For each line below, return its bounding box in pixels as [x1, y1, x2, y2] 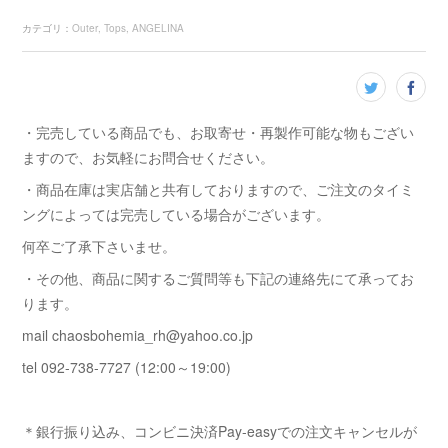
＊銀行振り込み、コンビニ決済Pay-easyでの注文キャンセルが [22, 421, 418, 441]
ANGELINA [132, 21, 185, 35]
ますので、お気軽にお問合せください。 [22, 147, 275, 167]
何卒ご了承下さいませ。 [22, 236, 177, 256]
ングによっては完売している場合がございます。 [22, 204, 331, 224]
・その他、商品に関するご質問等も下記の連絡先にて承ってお [22, 268, 415, 288]
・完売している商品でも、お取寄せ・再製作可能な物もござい [22, 122, 415, 142]
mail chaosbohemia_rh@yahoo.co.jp [22, 325, 254, 345]
